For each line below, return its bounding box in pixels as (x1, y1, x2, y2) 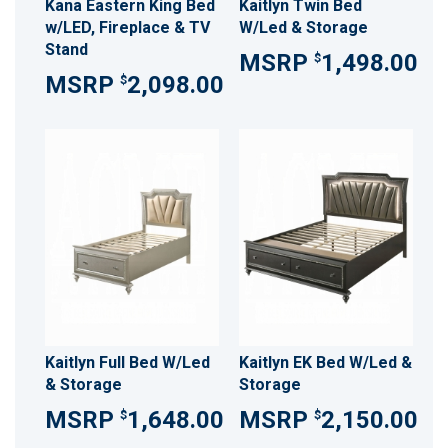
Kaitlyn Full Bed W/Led (45, 352, 210, 372)
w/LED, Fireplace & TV (45, 17, 210, 37)
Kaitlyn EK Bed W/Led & (238, 352, 412, 372)
